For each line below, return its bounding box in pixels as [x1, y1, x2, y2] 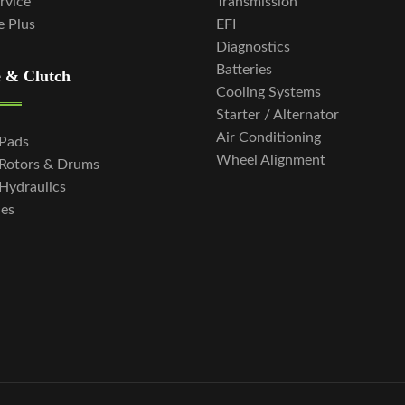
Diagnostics [216, 40, 290, 54]
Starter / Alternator [216, 108, 339, 122]
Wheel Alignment [216, 153, 325, 167]
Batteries [216, 62, 272, 77]
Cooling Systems [216, 85, 321, 99]
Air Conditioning [216, 130, 321, 145]
